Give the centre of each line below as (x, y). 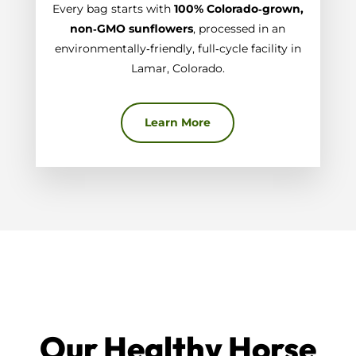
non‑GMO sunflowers (132, 29)
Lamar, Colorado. (178, 69)
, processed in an (240, 29)
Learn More (178, 123)
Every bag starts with (113, 9)
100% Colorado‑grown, (238, 9)
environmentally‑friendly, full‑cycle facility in (178, 49)
